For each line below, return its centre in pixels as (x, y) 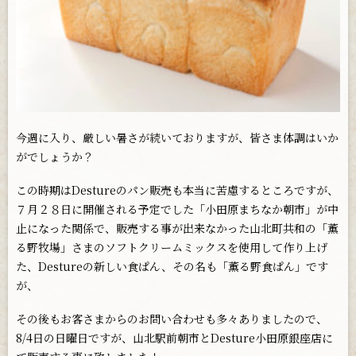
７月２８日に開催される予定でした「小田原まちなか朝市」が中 (177, 209)
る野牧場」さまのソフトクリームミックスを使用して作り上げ (172, 247)
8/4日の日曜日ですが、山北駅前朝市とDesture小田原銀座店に (174, 337)
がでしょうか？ (55, 156)
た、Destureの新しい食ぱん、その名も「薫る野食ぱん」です (172, 266)
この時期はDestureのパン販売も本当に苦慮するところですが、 (177, 190)
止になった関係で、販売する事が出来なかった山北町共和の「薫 (177, 228)
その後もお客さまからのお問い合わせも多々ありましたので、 (172, 318)
